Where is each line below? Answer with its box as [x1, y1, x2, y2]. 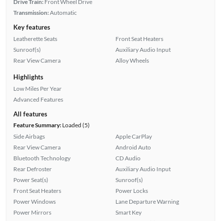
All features [13, 110, 47, 118]
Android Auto [115, 143, 151, 151]
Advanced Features [13, 95, 63, 103]
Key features [13, 23, 50, 31]
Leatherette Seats [13, 35, 57, 42]
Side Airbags [13, 132, 45, 140]
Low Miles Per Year [13, 84, 62, 92]
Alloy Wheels [115, 56, 149, 64]
